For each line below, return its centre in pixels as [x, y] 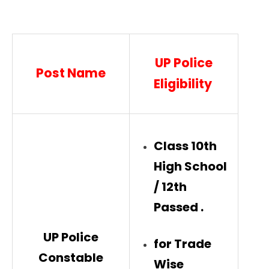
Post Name [71, 73]
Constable [71, 258]
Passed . [179, 207]
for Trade [183, 243]
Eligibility [184, 84]
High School [190, 167]
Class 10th [185, 146]
